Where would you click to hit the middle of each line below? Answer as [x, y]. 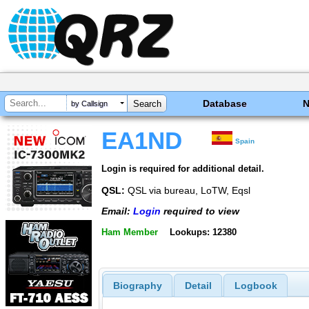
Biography [137, 286]
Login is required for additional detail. [183, 168]
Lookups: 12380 [203, 232]
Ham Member [130, 232]
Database [225, 103]
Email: [117, 211]
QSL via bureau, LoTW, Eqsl [188, 190]
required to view [200, 211]
